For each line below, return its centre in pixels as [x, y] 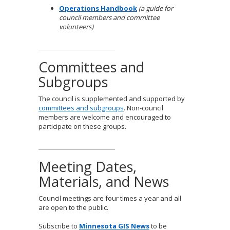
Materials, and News [104, 181]
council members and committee [109, 17]
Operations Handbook [98, 8]
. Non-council [143, 108]
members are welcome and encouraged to [105, 117]
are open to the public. [73, 207]
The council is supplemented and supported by [112, 99]
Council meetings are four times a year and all [110, 198]
